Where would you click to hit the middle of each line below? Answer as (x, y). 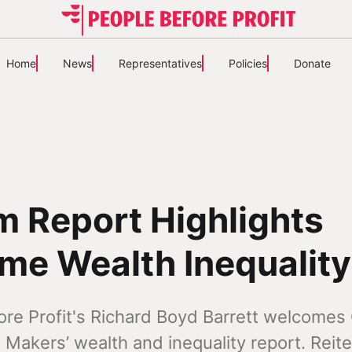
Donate (312, 63)
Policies (247, 63)
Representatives (160, 63)
